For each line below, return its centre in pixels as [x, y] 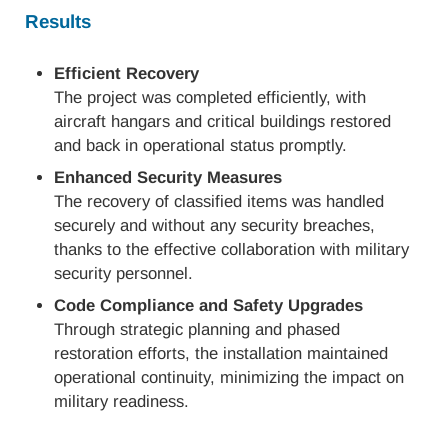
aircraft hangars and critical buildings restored [223, 121]
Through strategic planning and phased [197, 330]
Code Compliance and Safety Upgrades [209, 306]
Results [57, 21]
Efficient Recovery [127, 73]
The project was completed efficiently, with [210, 97]
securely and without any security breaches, [215, 226]
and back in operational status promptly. [201, 145]
